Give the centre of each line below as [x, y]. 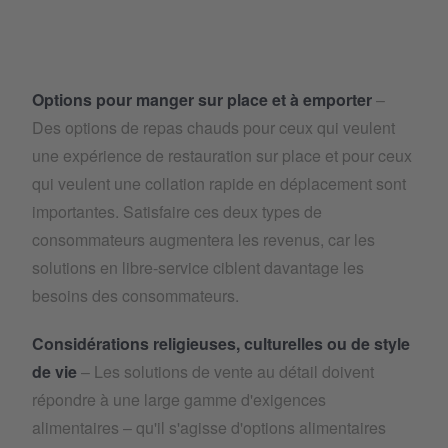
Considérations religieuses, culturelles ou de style [221, 343]
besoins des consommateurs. [137, 295]
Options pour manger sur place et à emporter [204, 99]
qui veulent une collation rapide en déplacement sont [219, 183]
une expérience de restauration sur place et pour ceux [222, 155]
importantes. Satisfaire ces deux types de [177, 211]
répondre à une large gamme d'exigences [179, 399]
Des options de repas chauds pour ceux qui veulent [213, 127]
